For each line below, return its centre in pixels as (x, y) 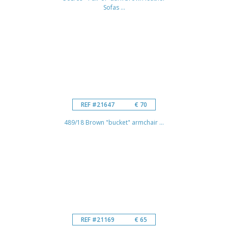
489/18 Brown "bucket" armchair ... (114, 122)
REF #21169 (98, 219)
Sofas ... (114, 7)
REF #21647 (98, 104)
